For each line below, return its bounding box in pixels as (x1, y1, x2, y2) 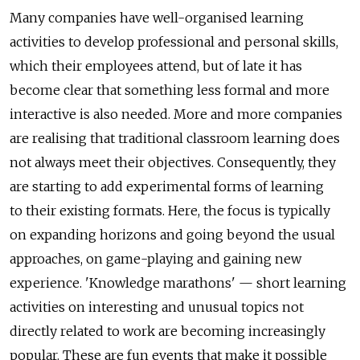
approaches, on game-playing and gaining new (10, 250, 301, 267)
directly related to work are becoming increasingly (10, 322, 325, 339)
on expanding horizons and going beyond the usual (10, 226, 335, 243)
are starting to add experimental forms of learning (10, 178, 324, 194)
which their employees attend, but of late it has (10, 57, 302, 74)
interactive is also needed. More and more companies (10, 105, 342, 122)
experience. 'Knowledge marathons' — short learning (10, 274, 346, 291)
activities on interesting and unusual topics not (10, 298, 304, 315)
